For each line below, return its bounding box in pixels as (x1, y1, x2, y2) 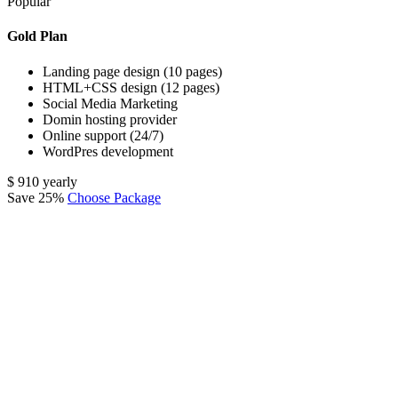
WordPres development (43, 143, 173, 159)
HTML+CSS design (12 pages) (43, 79, 219, 95)
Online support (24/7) (43, 127, 163, 143)
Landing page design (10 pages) (43, 63, 222, 79)
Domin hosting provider (43, 111, 177, 127)
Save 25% (7, 189, 68, 205)
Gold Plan (7, 28, 68, 44)
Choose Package (68, 189, 161, 205)
